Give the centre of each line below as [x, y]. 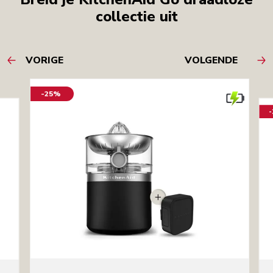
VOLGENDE [211, 61]
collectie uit [136, 17]
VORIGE [44, 61]
